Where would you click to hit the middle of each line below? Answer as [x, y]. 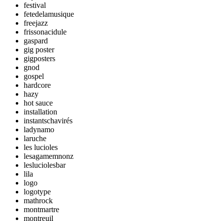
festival [35, 5]
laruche [35, 138]
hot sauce [38, 103]
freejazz [36, 23]
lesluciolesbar [45, 165]
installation [40, 112]
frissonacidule [45, 32]
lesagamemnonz [49, 156]
